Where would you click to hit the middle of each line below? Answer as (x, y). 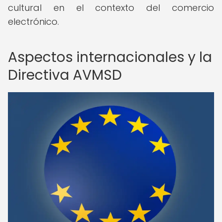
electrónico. (33, 22)
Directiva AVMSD (65, 75)
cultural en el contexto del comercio (111, 8)
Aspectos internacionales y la (110, 57)
